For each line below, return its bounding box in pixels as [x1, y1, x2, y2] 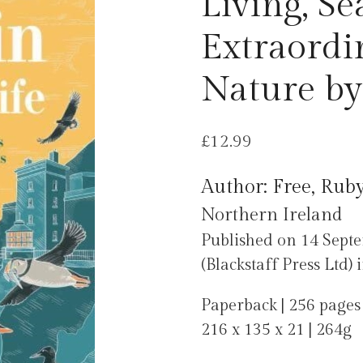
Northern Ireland [200, 204, 342, 226]
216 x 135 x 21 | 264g [200, 320, 352, 340]
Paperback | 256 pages [200, 296, 361, 316]
